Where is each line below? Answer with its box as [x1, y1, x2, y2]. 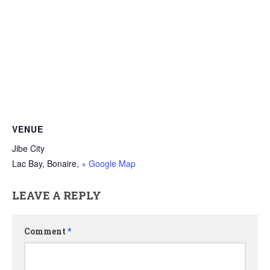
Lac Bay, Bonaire [12, 157, 77, 170]
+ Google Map [81, 157, 136, 170]
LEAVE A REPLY [12, 188, 101, 203]
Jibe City [12, 142, 45, 155]
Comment [24, 225, 67, 237]
